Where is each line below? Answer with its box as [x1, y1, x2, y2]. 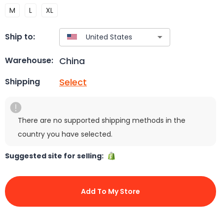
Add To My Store [81, 186, 140, 196]
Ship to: [5, 31, 35, 43]
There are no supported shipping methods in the [18, 115, 185, 125]
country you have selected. [18, 129, 112, 139]
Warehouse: [5, 55, 53, 67]
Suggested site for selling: [5, 150, 107, 161]
